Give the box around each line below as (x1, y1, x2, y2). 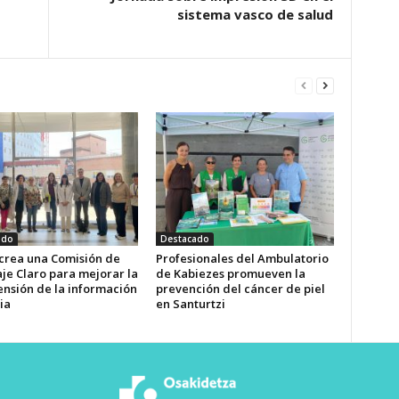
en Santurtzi (155, 296, 225, 312)
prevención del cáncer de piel (155, 281, 325, 297)
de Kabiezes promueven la (155, 265, 305, 281)
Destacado (159, 232, 209, 245)
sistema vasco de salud (176, 5, 333, 23)
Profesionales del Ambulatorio (155, 250, 329, 266)
